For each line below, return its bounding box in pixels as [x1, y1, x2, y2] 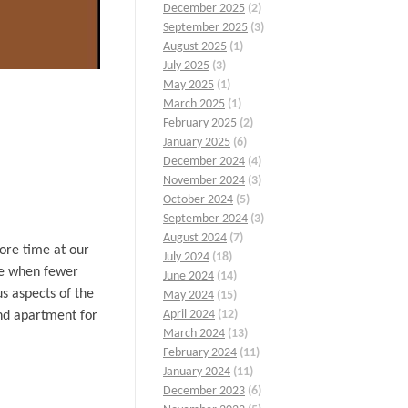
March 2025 [163, 97, 225, 112]
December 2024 [163, 155, 245, 169]
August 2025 [163, 40, 227, 55]
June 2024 [163, 270, 214, 284]
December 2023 [163, 384, 245, 399]
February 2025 [163, 117, 237, 131]
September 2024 [163, 212, 248, 227]
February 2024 [163, 346, 237, 361]
